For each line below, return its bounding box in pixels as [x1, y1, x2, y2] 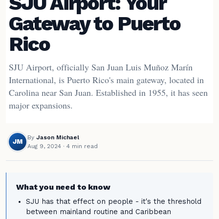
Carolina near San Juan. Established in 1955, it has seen [9, 87, 208, 98]
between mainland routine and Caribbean [26, 208, 171, 216]
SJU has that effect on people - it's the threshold [26, 197, 201, 206]
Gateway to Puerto [9, 11, 180, 35]
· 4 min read [61, 142, 98, 150]
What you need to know [16, 182, 110, 192]
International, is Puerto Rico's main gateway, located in [9, 74, 204, 86]
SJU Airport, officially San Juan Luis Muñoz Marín [9, 61, 193, 73]
